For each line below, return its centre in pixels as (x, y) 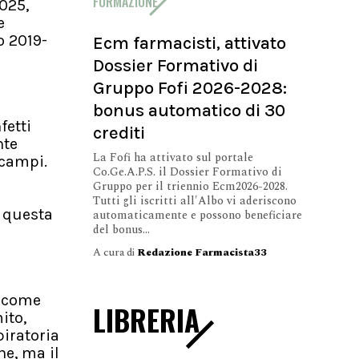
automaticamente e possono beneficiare (198, 215)
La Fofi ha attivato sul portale (173, 157)
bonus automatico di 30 (189, 110)
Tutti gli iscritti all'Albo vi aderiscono (195, 200)
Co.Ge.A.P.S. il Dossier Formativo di (188, 171)
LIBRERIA (146, 319)
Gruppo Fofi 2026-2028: (190, 87)
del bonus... (121, 229)
